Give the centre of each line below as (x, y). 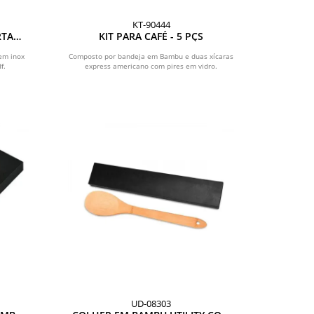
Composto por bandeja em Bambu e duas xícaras (151, 56)
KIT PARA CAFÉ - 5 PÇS (151, 36)
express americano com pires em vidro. (151, 66)
